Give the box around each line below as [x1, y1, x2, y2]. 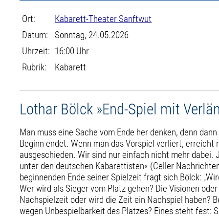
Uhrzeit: [22, 45, 50, 57]
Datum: [22, 29, 48, 41]
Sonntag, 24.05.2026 [55, 29, 129, 41]
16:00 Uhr [55, 45, 89, 57]
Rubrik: [22, 62, 47, 73]
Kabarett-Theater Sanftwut [55, 13, 152, 24]
